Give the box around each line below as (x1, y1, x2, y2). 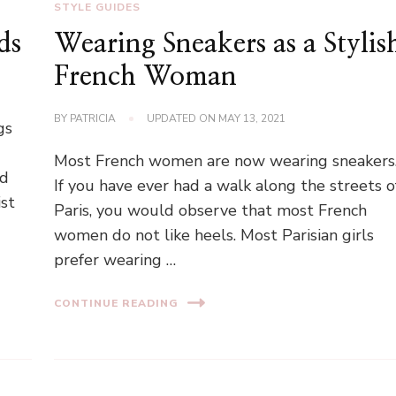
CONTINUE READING (54, 295, 179, 310)
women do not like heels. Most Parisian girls (54, 225, 375, 247)
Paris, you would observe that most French (54, 200, 368, 222)
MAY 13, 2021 (218, 111, 286, 126)
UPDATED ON (147, 111, 219, 126)
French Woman (54, 64, 238, 91)
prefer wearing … (54, 249, 177, 271)
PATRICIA (70, 111, 117, 126)
